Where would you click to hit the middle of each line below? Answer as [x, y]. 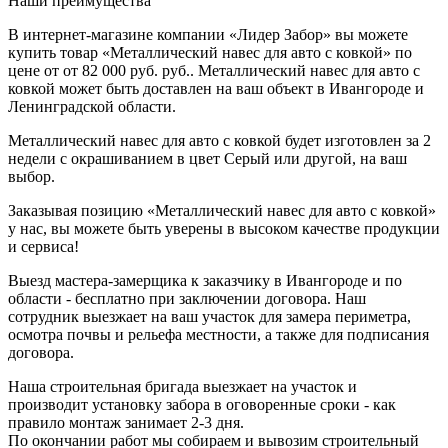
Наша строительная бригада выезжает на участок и [182, 386]
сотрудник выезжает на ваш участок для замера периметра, [209, 316]
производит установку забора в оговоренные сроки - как [202, 404]
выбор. [31, 176]
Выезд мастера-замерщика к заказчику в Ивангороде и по [205, 280]
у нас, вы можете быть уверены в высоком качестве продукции [224, 228]
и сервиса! [43, 246]
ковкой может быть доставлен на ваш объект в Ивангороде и [216, 88]
